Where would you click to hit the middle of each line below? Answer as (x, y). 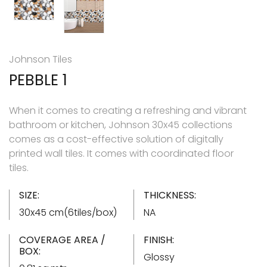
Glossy (159, 257)
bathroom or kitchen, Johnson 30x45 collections (121, 125)
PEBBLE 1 (38, 80)
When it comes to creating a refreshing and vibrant (128, 110)
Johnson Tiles (41, 59)
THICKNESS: (170, 195)
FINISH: (159, 240)
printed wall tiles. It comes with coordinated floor (121, 153)
